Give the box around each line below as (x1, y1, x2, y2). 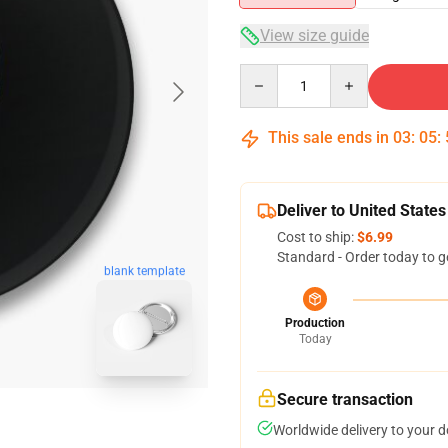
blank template (103, 263, 185, 278)
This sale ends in (264, 128, 393, 147)
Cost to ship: (277, 229, 357, 245)
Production (285, 316, 345, 330)
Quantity (239, 65, 294, 81)
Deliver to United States (277, 201, 446, 220)
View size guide (260, 26, 369, 45)
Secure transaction (277, 390, 413, 409)
